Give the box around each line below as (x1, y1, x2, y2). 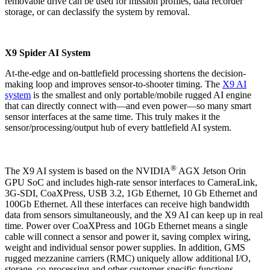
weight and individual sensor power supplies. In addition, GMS (5, 242, 245, 253)
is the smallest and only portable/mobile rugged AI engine (31, 90, 251, 101)
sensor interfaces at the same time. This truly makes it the (5, 111, 220, 122)
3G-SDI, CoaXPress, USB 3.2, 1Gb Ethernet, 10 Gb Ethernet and (5, 187, 257, 198)
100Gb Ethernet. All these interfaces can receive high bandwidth (5, 198, 250, 209)
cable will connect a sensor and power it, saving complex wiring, (5, 231, 251, 242)
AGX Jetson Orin (178, 166, 246, 177)
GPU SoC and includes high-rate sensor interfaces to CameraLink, (5, 177, 257, 187)
